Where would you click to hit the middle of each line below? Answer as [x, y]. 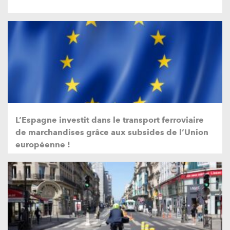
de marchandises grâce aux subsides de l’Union [112, 132]
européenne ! [43, 144]
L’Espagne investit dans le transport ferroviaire [110, 120]
